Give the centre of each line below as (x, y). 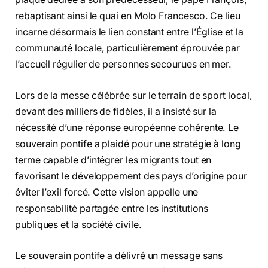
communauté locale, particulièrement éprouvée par (128, 48)
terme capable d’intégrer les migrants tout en (113, 160)
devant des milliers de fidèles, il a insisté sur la (116, 111)
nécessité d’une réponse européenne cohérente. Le (127, 127)
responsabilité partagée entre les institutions (112, 208)
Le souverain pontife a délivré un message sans (119, 255)
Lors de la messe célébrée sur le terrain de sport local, (134, 95)
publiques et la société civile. (78, 224)
